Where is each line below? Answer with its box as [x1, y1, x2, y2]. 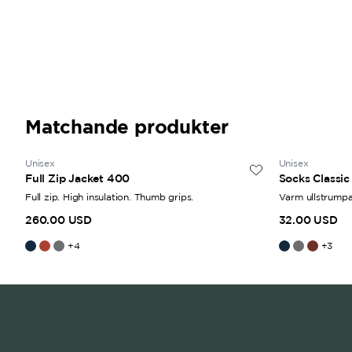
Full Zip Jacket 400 [25, 172, 130, 185]
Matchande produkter [25, 115, 229, 137]
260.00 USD [25, 214, 92, 226]
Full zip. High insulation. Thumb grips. [25, 192, 194, 202]
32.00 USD [278, 214, 338, 226]
